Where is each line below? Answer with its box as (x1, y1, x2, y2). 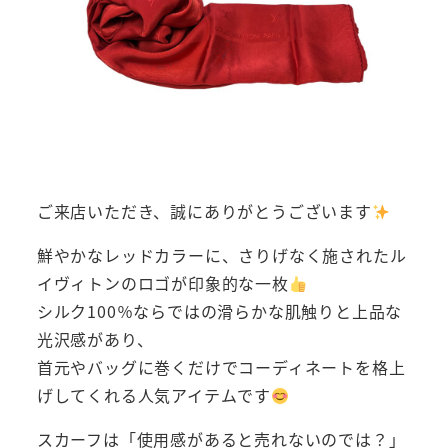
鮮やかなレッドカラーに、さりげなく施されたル (36, 243, 407, 268)
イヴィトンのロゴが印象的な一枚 (36, 271, 289, 296)
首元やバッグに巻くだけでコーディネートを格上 (36, 355, 406, 380)
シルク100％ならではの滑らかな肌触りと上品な (36, 299, 403, 324)
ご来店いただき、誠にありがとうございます (36, 199, 372, 224)
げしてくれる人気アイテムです (36, 383, 271, 408)
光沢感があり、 (36, 327, 154, 352)
